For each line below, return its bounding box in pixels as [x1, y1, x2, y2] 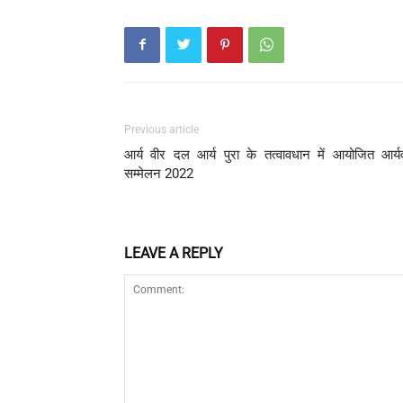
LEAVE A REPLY [124, 244, 223, 262]
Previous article [124, 122, 199, 136]
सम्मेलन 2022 [124, 165, 193, 182]
